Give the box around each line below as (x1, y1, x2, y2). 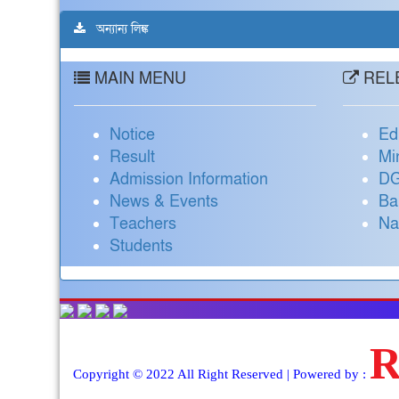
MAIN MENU (90, 69, 187, 89)
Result (110, 147, 156, 167)
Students (110, 236, 174, 256)
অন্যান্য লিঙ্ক (85, 20, 150, 37)
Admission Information (110, 169, 269, 190)
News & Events (110, 191, 219, 212)
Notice (110, 125, 156, 145)
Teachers (110, 214, 177, 234)
